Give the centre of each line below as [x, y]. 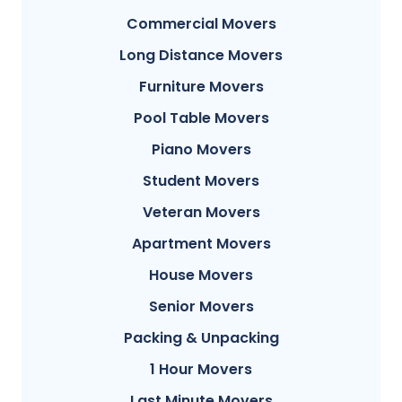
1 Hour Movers [201, 370]
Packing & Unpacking [201, 338]
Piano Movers [201, 150]
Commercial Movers [201, 24]
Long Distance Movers [201, 56]
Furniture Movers [201, 87]
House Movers [201, 275]
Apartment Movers [201, 244]
